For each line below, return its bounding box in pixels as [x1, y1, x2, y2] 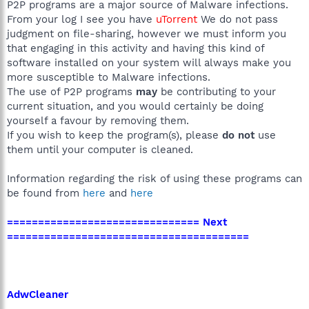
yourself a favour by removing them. [7, 114, 189, 127]
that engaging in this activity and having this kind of [7, 41, 264, 54]
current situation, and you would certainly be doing [7, 99, 263, 112]
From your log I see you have [7, 12, 156, 26]
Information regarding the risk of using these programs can [7, 172, 302, 185]
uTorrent [156, 12, 197, 26]
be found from [7, 186, 83, 199]
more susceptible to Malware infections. [7, 70, 210, 83]
